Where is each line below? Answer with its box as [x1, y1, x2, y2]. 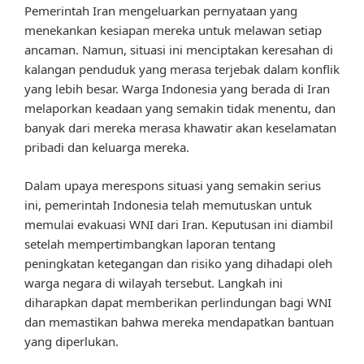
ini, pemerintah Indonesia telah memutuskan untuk [24, 196, 312, 213]
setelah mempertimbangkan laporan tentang [24, 235, 275, 252]
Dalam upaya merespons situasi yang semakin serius [24, 176, 321, 193]
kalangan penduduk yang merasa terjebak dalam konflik [24, 61, 340, 78]
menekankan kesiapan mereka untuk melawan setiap [24, 22, 322, 39]
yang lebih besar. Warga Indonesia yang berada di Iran [24, 80, 330, 97]
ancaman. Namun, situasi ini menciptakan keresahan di [24, 41, 333, 58]
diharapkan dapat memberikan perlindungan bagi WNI [24, 293, 331, 310]
